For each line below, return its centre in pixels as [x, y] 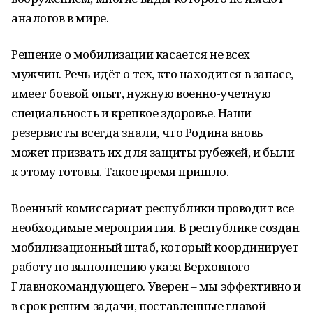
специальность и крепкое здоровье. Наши [132, 113]
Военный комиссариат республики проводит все [153, 208]
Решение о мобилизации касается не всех [131, 54]
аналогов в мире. [60, 18]
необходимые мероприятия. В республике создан [155, 227]
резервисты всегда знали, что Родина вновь [137, 132]
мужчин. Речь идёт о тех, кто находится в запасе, [152, 74]
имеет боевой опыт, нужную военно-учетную [141, 93]
